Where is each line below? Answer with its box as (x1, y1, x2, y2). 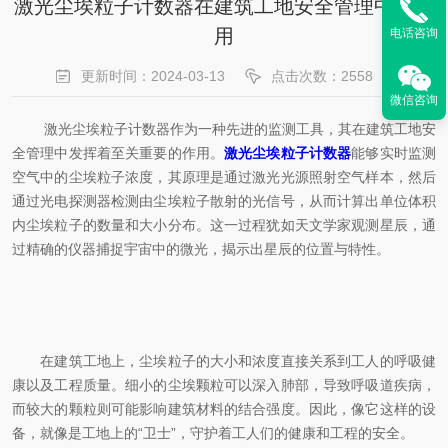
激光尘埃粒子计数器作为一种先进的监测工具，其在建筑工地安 (12, 121, 436, 137)
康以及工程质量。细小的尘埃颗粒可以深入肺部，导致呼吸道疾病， (12, 377, 436, 393)
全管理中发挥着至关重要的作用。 (12, 145, 225, 161)
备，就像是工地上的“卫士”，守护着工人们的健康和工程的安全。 (12, 425, 414, 441)
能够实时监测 (351, 145, 437, 161)
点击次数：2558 (271, 68, 373, 84)
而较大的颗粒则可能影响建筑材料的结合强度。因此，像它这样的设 (12, 401, 436, 417)
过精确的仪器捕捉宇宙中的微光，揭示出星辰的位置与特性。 (12, 241, 390, 257)
